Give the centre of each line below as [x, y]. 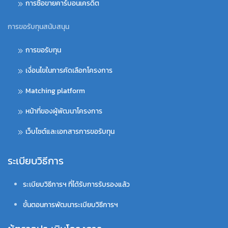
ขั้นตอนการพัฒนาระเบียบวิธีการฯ [70, 205]
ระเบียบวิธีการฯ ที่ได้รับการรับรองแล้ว [76, 184]
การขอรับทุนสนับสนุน [38, 26]
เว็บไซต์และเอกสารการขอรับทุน [70, 131]
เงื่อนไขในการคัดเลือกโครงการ [69, 70]
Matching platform [55, 91]
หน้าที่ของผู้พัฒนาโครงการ [64, 111]
